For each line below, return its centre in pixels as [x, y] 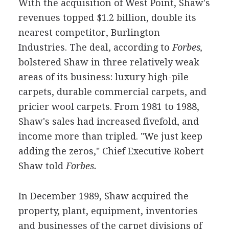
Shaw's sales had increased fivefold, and [108, 121]
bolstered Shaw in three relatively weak [109, 62]
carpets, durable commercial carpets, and [112, 92]
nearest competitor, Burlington [89, 32]
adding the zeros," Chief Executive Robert [111, 151]
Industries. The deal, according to [94, 47]
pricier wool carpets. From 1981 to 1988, [109, 107]
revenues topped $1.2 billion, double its [107, 18]
